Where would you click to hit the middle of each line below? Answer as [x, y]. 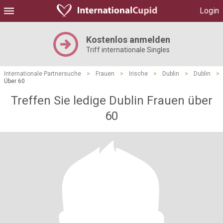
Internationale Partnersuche [43, 74]
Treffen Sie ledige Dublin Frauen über [111, 101]
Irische [138, 74]
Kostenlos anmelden [128, 40]
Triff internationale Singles [128, 50]
